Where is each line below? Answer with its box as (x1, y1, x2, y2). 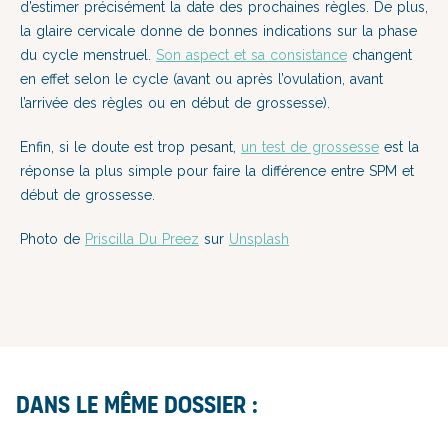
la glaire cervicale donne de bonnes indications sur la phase (20, 23, 417, 39)
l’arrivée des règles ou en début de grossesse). (20, 95, 330, 111)
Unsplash (229, 231, 289, 247)
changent (347, 47, 412, 63)
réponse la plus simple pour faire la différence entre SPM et (20, 163, 414, 179)
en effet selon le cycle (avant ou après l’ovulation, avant (20, 71, 383, 87)
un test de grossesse (241, 139, 379, 155)
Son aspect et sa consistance (156, 47, 347, 63)
